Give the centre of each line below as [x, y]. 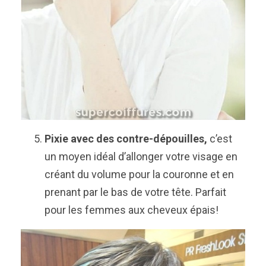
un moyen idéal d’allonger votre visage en [141, 156]
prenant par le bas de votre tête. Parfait [135, 192]
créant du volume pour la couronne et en [139, 174]
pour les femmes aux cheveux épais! [132, 210]
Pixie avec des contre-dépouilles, [126, 138]
